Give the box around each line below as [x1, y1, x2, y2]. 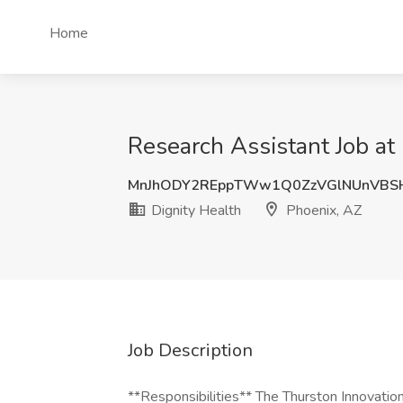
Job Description [128, 338, 253, 363]
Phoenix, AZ [282, 201, 362, 220]
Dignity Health [148, 201, 241, 220]
